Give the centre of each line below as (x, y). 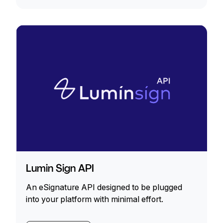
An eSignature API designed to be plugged (104, 187)
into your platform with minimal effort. (95, 199)
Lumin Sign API (60, 168)
